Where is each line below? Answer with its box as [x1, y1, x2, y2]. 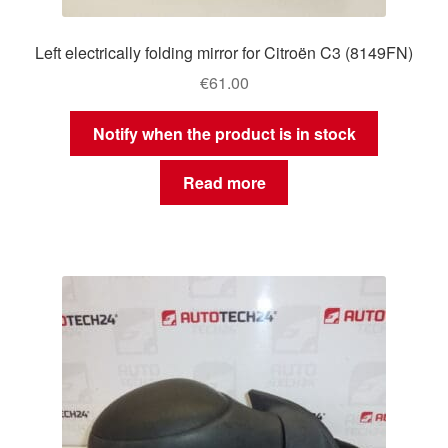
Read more [182, 170, 266, 194]
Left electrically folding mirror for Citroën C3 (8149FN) [35, 40, 413, 64]
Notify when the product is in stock [92, 122, 356, 146]
